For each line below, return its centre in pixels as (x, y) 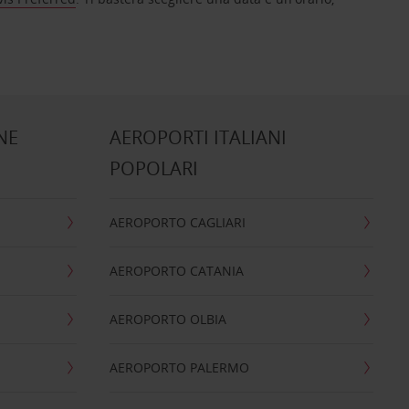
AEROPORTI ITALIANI (198, 137)
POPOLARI (153, 168)
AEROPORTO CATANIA (176, 270)
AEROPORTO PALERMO (179, 367)
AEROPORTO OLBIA (168, 319)
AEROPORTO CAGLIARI (177, 222)
